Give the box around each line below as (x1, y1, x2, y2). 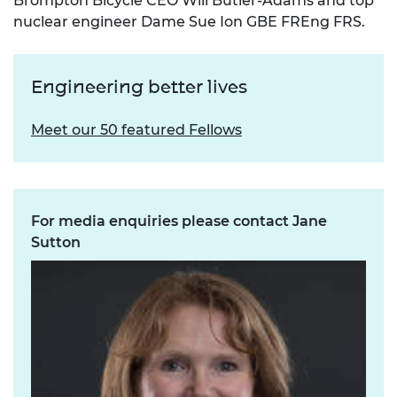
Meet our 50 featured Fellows (31, 121, 242, 139)
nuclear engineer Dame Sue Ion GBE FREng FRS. (13, 13, 365, 31)
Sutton (31, 234, 81, 252)
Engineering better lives (31, 76, 247, 98)
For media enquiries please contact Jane (31, 213, 327, 230)
